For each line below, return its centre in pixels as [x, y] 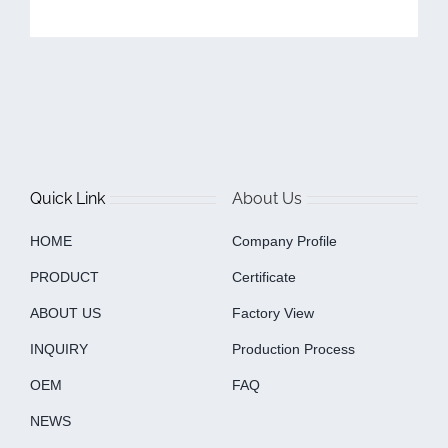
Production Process [293, 348]
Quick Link [67, 198]
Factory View [272, 312]
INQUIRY [58, 348]
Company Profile [284, 240]
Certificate [263, 276]
